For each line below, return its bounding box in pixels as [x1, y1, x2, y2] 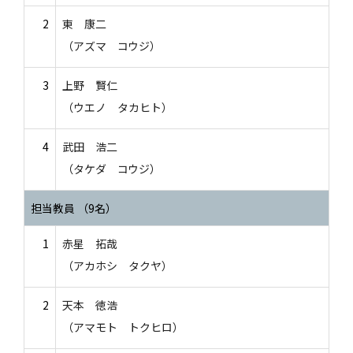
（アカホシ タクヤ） [62, 258, 173, 273]
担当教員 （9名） [31, 200, 117, 216]
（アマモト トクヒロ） [62, 319, 184, 335]
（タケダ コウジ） [62, 161, 161, 176]
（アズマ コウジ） [62, 38, 161, 54]
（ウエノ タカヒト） [62, 99, 173, 115]
